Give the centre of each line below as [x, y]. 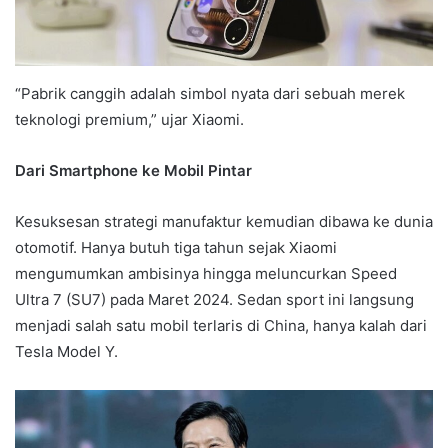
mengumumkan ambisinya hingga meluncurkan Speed [206, 273]
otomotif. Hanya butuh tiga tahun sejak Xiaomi [176, 247]
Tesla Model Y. [66, 351]
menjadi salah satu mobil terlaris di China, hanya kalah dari [221, 325]
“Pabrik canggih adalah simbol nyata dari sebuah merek [210, 93]
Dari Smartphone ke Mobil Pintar [133, 170]
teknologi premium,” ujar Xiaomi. [129, 119]
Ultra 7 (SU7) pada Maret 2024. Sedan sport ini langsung [214, 299]
